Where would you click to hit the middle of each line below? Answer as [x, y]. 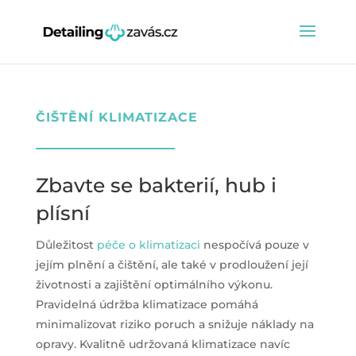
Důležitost [66, 245]
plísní [62, 213]
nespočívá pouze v [254, 245]
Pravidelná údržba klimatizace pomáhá [147, 304]
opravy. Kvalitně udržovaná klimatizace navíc [163, 344]
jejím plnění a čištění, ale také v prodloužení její [172, 265]
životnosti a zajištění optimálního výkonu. [154, 284]
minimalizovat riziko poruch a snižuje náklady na [174, 324]
